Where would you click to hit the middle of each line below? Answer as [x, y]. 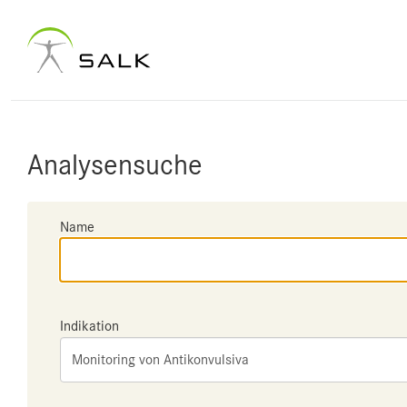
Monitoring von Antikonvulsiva [160, 360]
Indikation [89, 326]
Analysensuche [115, 165]
